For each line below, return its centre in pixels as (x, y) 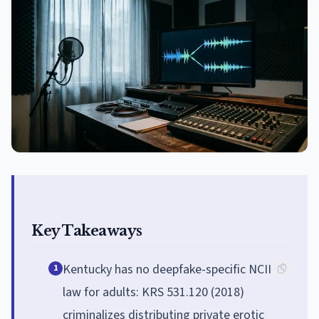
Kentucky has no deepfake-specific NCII (167, 269)
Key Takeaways (87, 230)
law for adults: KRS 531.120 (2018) (153, 292)
